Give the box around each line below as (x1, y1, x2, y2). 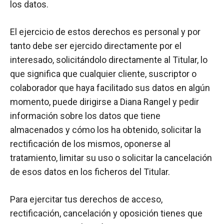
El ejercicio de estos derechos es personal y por (10, 26, 200, 37)
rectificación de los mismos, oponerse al (10, 138, 170, 149)
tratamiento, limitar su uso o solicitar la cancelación (10, 152, 212, 163)
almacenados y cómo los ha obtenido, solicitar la (10, 124, 201, 135)
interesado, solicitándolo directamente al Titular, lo (10, 54, 207, 65)
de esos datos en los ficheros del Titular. (10, 166, 170, 177)
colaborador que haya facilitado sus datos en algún (10, 82, 210, 93)
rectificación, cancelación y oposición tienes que (10, 208, 202, 218)
